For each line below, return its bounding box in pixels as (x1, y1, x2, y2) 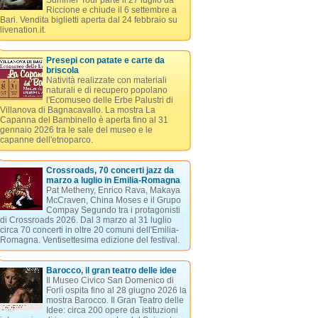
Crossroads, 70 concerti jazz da (45, 165, 174, 175)
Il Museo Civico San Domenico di (45, 275, 174, 285)
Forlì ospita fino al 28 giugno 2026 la (45, 285, 187, 295)
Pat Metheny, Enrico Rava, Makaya (45, 185, 180, 195)
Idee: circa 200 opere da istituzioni (45, 305, 178, 315)
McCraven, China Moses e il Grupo (45, 195, 181, 205)
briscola (45, 65, 79, 75)
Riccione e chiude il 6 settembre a (45, 5, 177, 15)
